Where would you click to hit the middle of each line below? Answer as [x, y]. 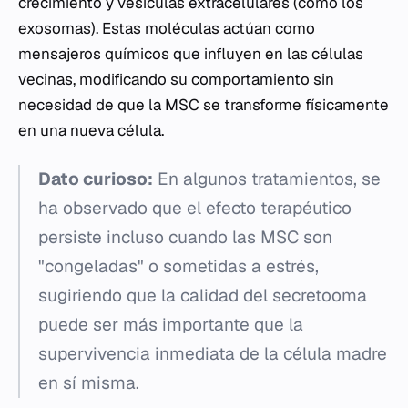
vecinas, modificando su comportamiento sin [176, 79]
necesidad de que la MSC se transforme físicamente [204, 105]
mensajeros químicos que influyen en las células [191, 54]
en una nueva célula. [91, 130]
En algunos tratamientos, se [267, 179]
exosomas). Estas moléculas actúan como [167, 28]
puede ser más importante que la [171, 325]
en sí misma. [89, 383]
